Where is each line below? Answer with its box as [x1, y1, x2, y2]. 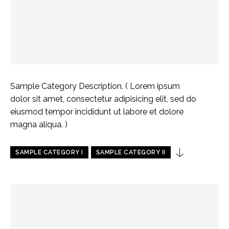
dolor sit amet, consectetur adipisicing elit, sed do [10, 94, 196, 104]
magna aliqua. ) [10, 120, 67, 129]
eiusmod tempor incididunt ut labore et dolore [10, 107, 184, 117]
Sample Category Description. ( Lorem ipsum [10, 81, 180, 91]
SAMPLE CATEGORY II [96, 149, 166, 156]
